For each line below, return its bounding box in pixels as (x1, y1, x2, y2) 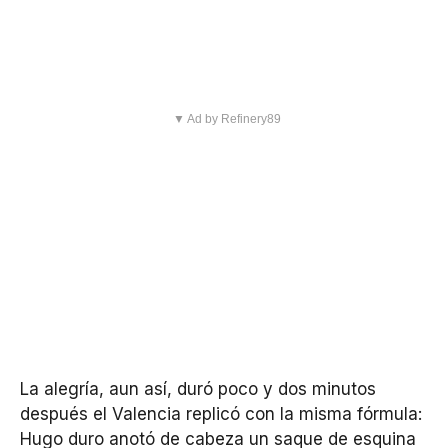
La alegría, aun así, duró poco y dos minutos (20, 379, 376, 400)
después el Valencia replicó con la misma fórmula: (20, 404, 422, 425)
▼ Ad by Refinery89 (172, 112, 281, 127)
